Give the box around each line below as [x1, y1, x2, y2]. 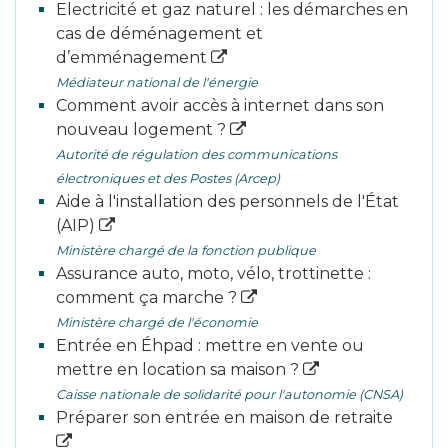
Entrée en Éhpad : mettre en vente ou [56, 336, 364, 355]
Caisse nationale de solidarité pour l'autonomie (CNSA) [56, 387, 403, 402]
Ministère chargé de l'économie [56, 315, 258, 330]
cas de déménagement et [56, 24, 263, 43]
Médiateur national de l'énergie [56, 75, 258, 90]
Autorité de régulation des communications [56, 147, 337, 162]
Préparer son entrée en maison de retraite [56, 408, 393, 427]
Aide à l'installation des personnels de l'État [56, 192, 399, 211]
